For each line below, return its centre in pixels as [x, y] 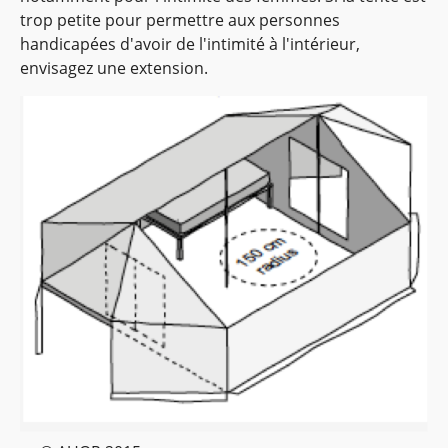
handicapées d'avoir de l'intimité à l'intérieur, [190, 44]
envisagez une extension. [114, 68]
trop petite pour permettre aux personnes [180, 20]
